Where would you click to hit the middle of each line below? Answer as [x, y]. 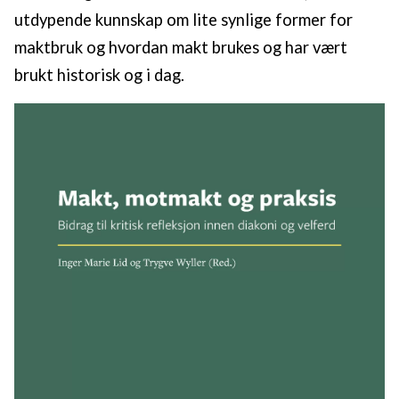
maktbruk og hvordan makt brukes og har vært [181, 47]
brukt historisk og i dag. [99, 75]
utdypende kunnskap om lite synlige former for [183, 20]
